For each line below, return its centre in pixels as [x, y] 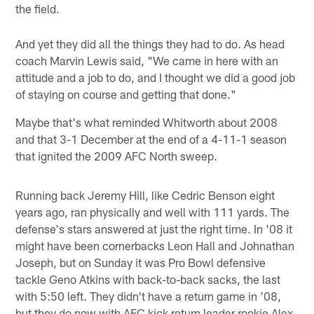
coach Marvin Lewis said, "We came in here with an [147, 60]
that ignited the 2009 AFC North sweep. [117, 155]
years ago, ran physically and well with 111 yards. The [153, 211]
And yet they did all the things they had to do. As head [150, 43]
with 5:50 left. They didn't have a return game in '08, [149, 295]
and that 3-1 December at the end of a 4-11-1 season [151, 138]
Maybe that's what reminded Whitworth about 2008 [147, 122]
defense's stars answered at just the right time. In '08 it [154, 228]
